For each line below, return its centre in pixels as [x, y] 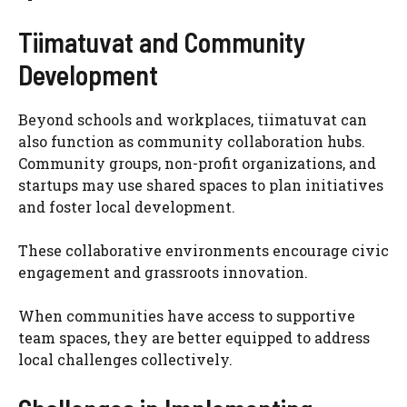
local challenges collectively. [125, 359]
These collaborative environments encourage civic [203, 250]
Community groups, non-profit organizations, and [197, 163]
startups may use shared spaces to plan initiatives [201, 184]
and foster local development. [127, 206]
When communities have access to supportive [187, 315]
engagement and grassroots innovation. [163, 272]
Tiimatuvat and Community [162, 41]
